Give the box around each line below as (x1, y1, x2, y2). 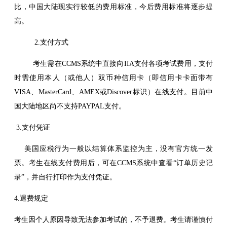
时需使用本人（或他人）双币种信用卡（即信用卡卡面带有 (14, 73, 213, 82)
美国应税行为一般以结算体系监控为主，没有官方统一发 (14, 144, 213, 153)
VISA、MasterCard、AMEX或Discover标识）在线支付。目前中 (14, 88, 213, 96)
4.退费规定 (14, 194, 48, 202)
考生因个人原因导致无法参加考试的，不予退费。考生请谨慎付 (14, 215, 213, 223)
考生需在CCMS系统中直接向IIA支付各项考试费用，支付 (14, 59, 213, 67)
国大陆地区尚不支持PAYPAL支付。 (14, 102, 126, 110)
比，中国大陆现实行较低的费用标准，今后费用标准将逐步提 (14, 3, 213, 11)
